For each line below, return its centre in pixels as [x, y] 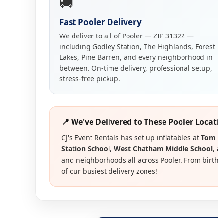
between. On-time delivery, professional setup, [136, 68]
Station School [86, 149]
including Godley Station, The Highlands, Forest [137, 46]
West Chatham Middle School [163, 149]
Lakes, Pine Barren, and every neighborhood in [136, 57]
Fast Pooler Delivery [100, 22]
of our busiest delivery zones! [109, 171]
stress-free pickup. [90, 79]
